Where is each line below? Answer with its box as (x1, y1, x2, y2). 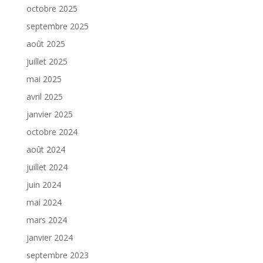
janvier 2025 (26, 109, 73, 120)
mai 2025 (26, 73, 62, 85)
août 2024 (26, 144, 65, 155)
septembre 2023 (26, 249, 89, 261)
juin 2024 (26, 179, 61, 190)
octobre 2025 (26, 3, 77, 14)
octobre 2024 (26, 126, 77, 137)
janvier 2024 (26, 232, 73, 243)
